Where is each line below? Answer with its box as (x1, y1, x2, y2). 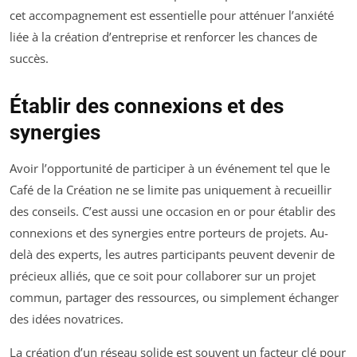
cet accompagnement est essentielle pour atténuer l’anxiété (10, 6, 334, 23)
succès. (10, 49, 49, 66)
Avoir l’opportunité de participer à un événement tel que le (10, 159, 330, 176)
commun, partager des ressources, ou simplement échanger (10, 288, 339, 305)
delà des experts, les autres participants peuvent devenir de (10, 245, 335, 262)
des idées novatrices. (10, 310, 124, 327)
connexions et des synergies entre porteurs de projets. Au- (10, 224, 328, 241)
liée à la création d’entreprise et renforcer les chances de (10, 28, 317, 45)
